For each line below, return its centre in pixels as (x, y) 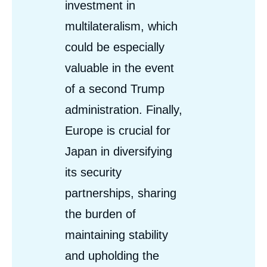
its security (93, 172)
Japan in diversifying (119, 151)
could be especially (115, 47)
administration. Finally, (124, 109)
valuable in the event (119, 68)
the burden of (100, 214)
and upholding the (112, 255)
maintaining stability (117, 235)
